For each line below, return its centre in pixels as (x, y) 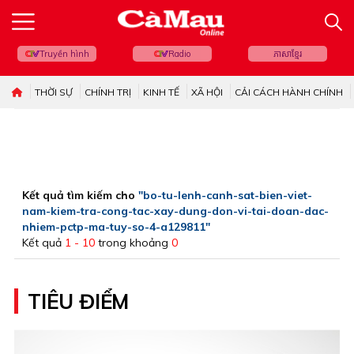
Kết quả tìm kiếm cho (80, 195)
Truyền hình (64, 54)
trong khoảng (133, 243)
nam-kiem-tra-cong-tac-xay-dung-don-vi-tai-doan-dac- (175, 211)
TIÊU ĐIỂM (79, 301)
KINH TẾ (161, 92)
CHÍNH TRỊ (108, 92)
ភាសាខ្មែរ (288, 54)
